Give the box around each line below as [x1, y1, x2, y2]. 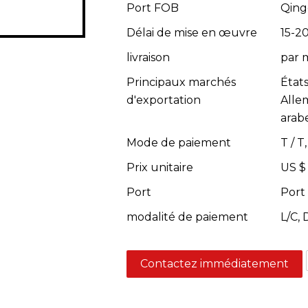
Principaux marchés [126, 75, 236, 89]
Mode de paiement [126, 135, 231, 149]
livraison [126, 50, 170, 64]
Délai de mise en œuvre [126, 25, 257, 39]
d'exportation [126, 93, 201, 107]
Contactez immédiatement [140, 256, 289, 270]
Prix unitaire [126, 160, 193, 174]
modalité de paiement [126, 210, 248, 223]
